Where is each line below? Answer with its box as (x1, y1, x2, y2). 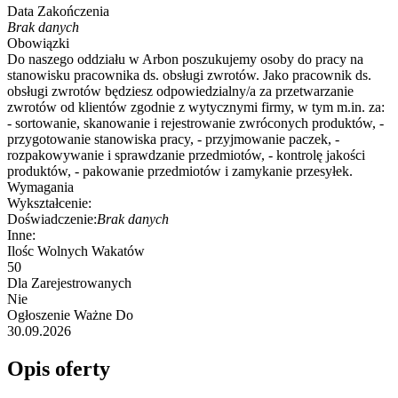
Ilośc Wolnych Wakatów (7, 243, 145, 259)
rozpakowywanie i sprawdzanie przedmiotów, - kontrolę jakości (7, 147, 365, 163)
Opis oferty (7, 357, 110, 381)
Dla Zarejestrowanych (7, 275, 131, 291)
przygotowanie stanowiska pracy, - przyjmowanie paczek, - (7, 131, 339, 147)
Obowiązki (7, 36, 69, 52)
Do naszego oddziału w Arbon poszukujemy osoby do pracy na (7, 52, 363, 68)
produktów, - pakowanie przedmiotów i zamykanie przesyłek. (7, 163, 353, 179)
